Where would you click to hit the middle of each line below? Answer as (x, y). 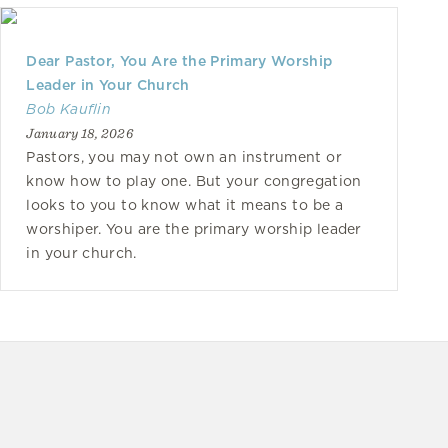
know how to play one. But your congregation (194, 181)
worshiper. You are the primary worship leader (194, 229)
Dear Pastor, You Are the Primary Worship (179, 61)
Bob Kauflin (69, 109)
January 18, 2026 (79, 133)
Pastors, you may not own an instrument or (184, 157)
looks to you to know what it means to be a (185, 205)
